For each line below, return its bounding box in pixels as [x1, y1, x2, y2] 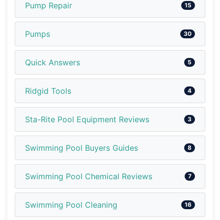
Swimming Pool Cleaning [25, 199, 117, 210]
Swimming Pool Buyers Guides [25, 142, 138, 153]
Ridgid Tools [25, 85, 71, 96]
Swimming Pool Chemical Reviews [25, 171, 152, 181]
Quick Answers [25, 57, 80, 67]
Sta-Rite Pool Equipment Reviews [25, 114, 149, 124]
